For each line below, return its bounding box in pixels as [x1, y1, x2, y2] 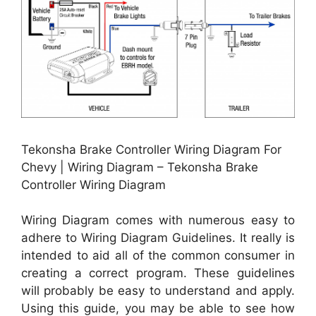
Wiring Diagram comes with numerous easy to [21, 213, 295, 228]
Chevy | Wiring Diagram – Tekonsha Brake [21, 159, 258, 174]
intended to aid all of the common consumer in [21, 248, 295, 263]
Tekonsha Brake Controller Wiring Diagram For [21, 142, 281, 157]
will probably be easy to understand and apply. [21, 284, 295, 298]
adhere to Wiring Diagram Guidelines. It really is [21, 231, 295, 245]
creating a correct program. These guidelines [21, 266, 295, 281]
